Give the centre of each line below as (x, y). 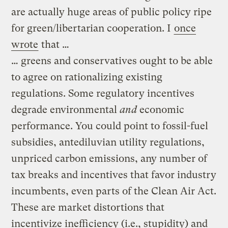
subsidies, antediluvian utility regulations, (108, 142)
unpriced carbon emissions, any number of (109, 158)
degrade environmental (66, 109)
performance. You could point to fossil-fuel (110, 126)
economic (161, 109)
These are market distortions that (88, 207)
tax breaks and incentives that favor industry (114, 175)
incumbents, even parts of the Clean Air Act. (114, 191)
